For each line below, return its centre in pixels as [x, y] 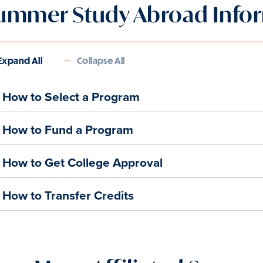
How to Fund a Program [68, 129]
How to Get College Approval [82, 162]
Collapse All [101, 60]
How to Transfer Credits [68, 195]
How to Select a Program [71, 96]
